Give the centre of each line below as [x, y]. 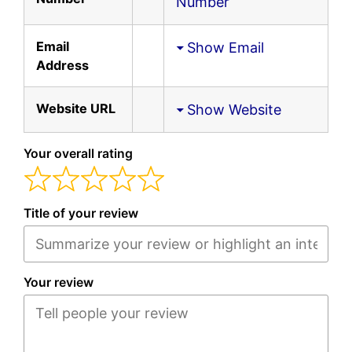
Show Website [234, 109]
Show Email [225, 47]
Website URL [76, 108]
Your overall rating [78, 153]
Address [62, 65]
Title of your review [81, 214]
